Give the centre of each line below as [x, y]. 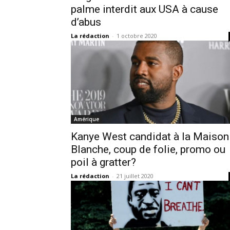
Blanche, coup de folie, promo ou [148, 149]
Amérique [87, 119]
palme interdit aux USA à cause [145, 9]
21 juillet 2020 [135, 176]
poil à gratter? [103, 162]
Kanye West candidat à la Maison [150, 136]
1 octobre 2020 [137, 35]
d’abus [86, 22]
